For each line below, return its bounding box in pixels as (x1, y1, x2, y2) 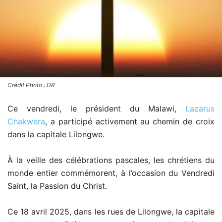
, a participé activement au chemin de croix (45, 116, 215, 126)
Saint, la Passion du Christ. (7, 180, 107, 191)
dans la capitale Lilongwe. (7, 129, 105, 139)
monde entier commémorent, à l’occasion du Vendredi (7, 167, 215, 178)
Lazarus (185, 103, 215, 113)
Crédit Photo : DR (7, 81, 55, 89)
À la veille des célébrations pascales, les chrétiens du (7, 155, 215, 165)
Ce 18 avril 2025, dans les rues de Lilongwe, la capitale (7, 206, 215, 217)
